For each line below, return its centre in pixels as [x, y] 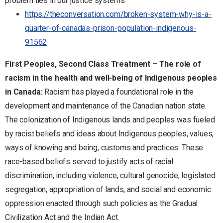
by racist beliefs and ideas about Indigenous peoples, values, [110, 133]
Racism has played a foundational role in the [119, 92]
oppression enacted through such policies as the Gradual [102, 203]
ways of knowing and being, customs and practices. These [104, 147]
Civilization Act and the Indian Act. [62, 217]
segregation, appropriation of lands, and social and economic [108, 189]
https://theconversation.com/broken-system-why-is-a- [118, 14]
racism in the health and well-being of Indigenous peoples [111, 78]
